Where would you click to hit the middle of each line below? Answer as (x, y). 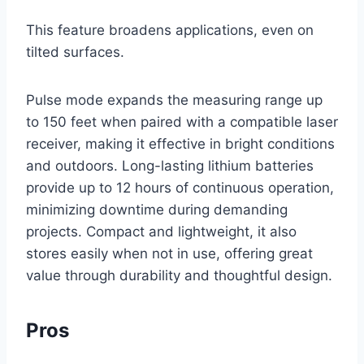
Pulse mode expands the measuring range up (174, 100)
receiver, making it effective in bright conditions (180, 144)
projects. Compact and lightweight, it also (161, 232)
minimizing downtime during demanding (157, 210)
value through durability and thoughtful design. (179, 276)
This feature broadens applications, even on (170, 30)
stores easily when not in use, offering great (169, 254)
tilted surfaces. (75, 52)
